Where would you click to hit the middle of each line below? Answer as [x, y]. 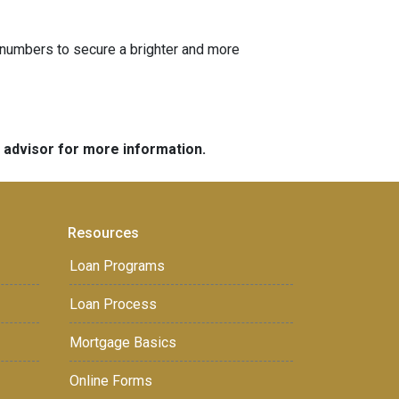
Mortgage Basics [123, 342]
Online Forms [111, 381]
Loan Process [113, 304]
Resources [103, 233]
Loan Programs [117, 266]
